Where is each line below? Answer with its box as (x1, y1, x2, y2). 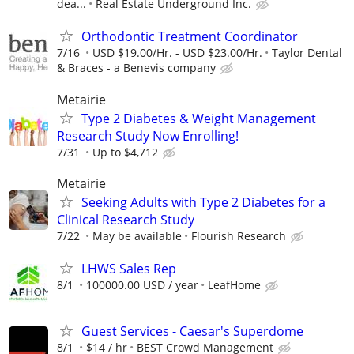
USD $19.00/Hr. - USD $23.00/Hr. (92, 45, 262, 61)
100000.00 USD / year (86, 277, 198, 292)
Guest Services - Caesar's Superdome (81, 322, 303, 341)
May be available (92, 228, 182, 243)
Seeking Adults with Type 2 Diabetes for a (81, 193, 326, 211)
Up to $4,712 (92, 144, 158, 160)
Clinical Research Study (57, 210, 194, 228)
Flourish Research (191, 228, 286, 243)
